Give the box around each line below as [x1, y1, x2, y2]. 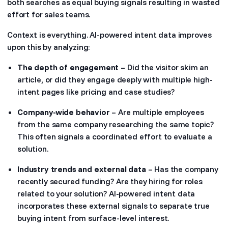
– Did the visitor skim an [119, 62, 209, 72]
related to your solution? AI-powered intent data [17, 188, 195, 198]
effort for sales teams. [7, 9, 91, 19]
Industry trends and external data [17, 164, 146, 174]
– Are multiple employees [109, 107, 204, 117]
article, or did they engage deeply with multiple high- [17, 74, 213, 84]
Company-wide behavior [17, 107, 110, 117]
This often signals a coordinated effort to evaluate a [17, 131, 212, 141]
